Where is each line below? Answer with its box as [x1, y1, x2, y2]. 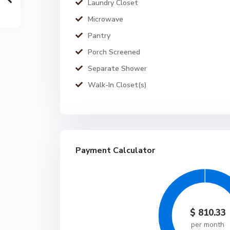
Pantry [88, 31, 110, 41]
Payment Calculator [75, 145, 155, 156]
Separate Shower [88, 64, 147, 73]
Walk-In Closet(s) [88, 80, 147, 90]
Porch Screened [88, 47, 140, 57]
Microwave [88, 14, 123, 24]
